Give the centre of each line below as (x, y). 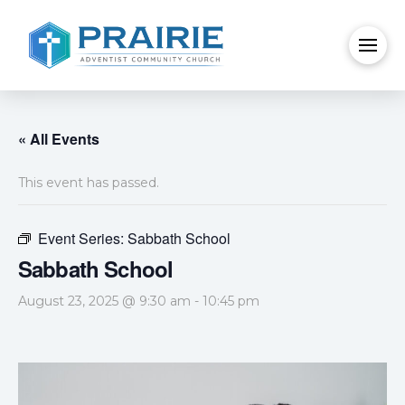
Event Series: (83, 238)
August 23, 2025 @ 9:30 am (104, 301)
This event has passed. (89, 183)
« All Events (59, 139)
